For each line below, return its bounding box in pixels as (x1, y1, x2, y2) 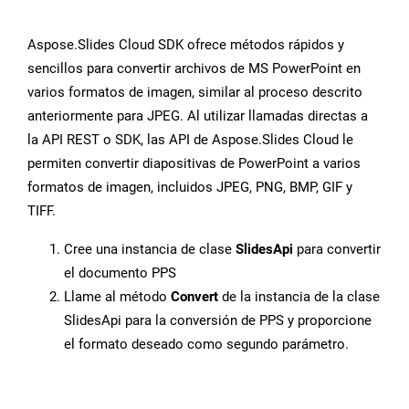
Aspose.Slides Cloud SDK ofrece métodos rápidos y (27, 37, 344, 54)
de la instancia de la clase (218, 288, 380, 306)
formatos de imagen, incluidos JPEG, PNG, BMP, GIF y (27, 179, 352, 196)
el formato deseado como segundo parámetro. (64, 336, 349, 353)
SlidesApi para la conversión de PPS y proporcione (64, 312, 372, 330)
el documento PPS (64, 265, 176, 282)
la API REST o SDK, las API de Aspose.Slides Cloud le (27, 131, 353, 149)
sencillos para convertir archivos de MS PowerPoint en (27, 60, 361, 78)
